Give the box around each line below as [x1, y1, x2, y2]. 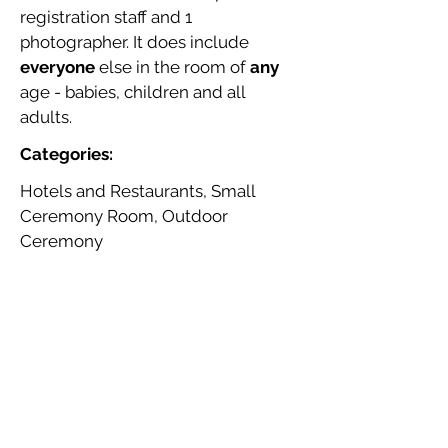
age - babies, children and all [20, 82, 245, 102]
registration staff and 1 [20, 7, 192, 27]
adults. [20, 107, 72, 127]
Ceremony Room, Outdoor [20, 206, 228, 226]
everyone [20, 57, 95, 77]
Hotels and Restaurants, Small [20, 181, 255, 201]
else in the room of [95, 57, 250, 77]
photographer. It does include [20, 32, 249, 52]
